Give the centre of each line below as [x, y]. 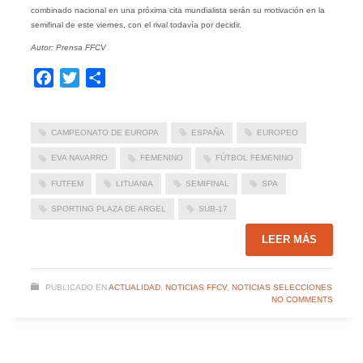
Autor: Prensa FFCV [68, 47]
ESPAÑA [207, 132]
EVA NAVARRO [79, 158]
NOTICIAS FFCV [196, 288]
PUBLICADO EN [76, 288]
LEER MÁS [289, 240]
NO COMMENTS [302, 300]
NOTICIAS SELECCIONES [282, 288]
